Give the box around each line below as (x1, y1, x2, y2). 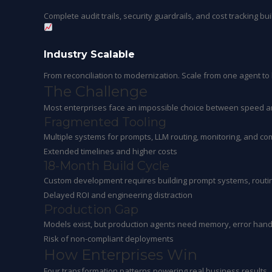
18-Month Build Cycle (44, 158, 169, 173)
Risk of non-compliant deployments (44, 233, 174, 244)
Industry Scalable (44, 49, 135, 60)
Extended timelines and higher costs (44, 146, 177, 157)
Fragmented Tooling (44, 115, 166, 129)
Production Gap (44, 202, 138, 217)
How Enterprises (44, 246, 167, 263)
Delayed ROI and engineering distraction (44, 189, 192, 200)
